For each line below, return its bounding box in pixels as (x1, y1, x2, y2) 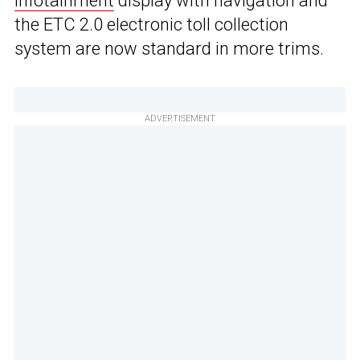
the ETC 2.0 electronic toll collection (14, 14, 288, 35)
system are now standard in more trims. (14, 39, 324, 59)
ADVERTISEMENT (145, 113, 215, 125)
